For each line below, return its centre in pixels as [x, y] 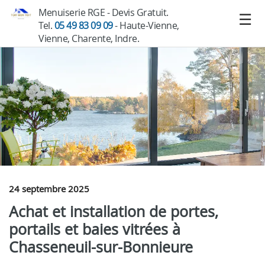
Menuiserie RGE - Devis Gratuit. [104, 12]
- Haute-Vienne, [146, 25]
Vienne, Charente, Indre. [89, 38]
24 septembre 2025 [49, 189]
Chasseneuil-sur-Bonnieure [101, 247]
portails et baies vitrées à [95, 229]
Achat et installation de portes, [114, 211]
